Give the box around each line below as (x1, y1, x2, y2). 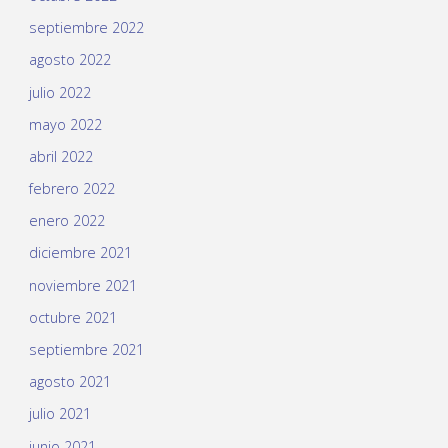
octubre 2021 (28, 307, 117, 327)
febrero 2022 (28, 179, 115, 199)
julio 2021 (28, 404, 91, 424)
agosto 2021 (28, 372, 111, 392)
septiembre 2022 (28, 18, 144, 38)
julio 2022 (28, 82, 91, 102)
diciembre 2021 (28, 243, 132, 263)
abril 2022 (28, 146, 93, 166)
